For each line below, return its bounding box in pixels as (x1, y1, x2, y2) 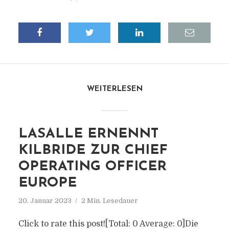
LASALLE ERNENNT (18, 127, 158, 141)
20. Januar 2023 (18, 197, 72, 204)
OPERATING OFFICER (18, 160, 167, 174)
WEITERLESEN (86, 85, 143, 93)
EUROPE (18, 176, 77, 190)
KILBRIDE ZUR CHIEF (18, 144, 168, 157)
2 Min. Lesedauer (81, 197, 138, 204)
